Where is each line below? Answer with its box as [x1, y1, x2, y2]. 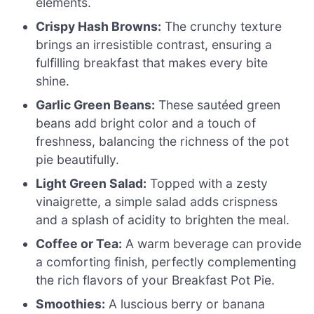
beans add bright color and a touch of [36, 116, 257, 131]
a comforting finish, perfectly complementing [36, 254, 297, 270]
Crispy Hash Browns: [36, 19, 162, 34]
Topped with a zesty [146, 176, 268, 191]
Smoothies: [36, 296, 106, 312]
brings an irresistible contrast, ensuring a [36, 37, 273, 53]
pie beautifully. [36, 152, 120, 168]
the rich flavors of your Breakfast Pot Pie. [36, 273, 275, 288]
